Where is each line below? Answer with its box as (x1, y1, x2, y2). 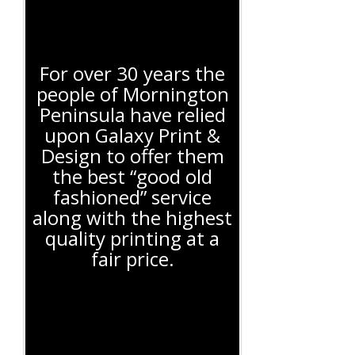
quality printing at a (45, 225, 219, 251)
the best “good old (52, 163, 212, 189)
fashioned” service (53, 184, 212, 210)
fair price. (90, 246, 174, 272)
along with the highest (32, 204, 232, 231)
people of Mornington (36, 81, 229, 107)
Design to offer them (40, 143, 224, 169)
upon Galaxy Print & (44, 122, 220, 148)
